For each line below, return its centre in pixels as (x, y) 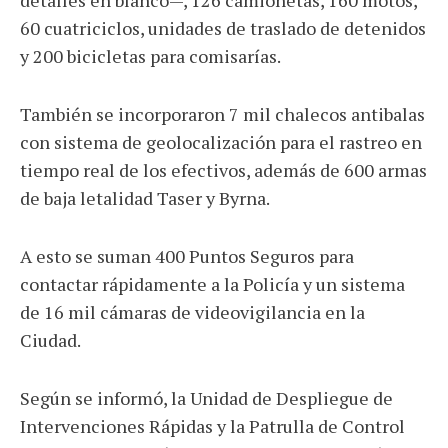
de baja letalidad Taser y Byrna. (145, 198)
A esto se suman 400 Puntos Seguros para (187, 256)
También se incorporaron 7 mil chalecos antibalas (222, 114)
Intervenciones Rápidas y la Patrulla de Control (212, 426)
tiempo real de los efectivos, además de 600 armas (223, 170)
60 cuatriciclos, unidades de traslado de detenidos (223, 28)
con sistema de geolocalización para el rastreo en (221, 142)
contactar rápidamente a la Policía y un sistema (212, 284)
